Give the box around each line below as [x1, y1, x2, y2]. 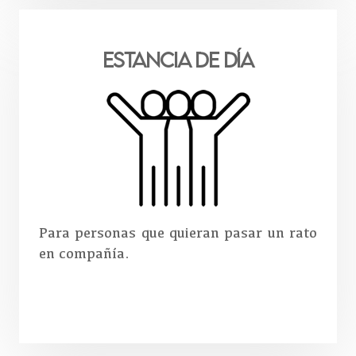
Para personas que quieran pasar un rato [39, 224, 317, 241]
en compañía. [39, 245, 130, 261]
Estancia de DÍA [103, 47, 253, 72]
